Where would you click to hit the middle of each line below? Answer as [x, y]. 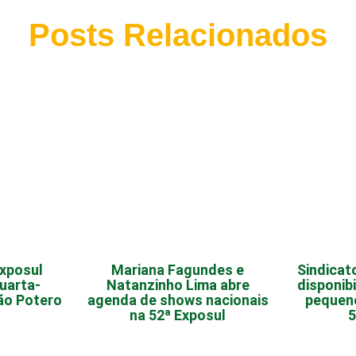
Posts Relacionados [178, 35]
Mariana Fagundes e [178, 270]
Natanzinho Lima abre [178, 285]
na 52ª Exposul [178, 315]
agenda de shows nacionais [178, 300]
